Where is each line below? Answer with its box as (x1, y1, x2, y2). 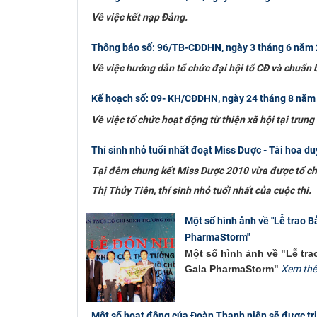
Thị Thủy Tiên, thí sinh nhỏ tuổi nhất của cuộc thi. (91, 184, 311, 196)
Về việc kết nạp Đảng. (91, 11, 188, 23)
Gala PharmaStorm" (184, 263, 279, 275)
